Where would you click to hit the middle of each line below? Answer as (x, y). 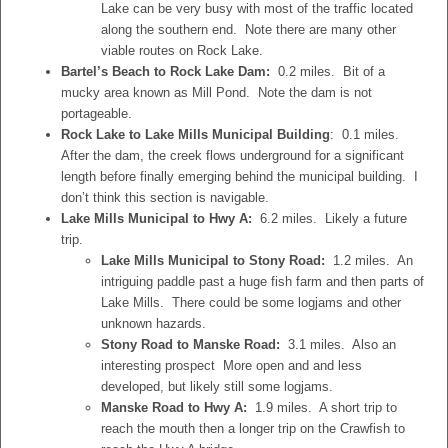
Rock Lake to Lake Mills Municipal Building (195, 134)
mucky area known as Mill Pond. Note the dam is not (216, 92)
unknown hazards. (153, 323)
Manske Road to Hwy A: (174, 407)
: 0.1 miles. (366, 134)
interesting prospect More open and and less (231, 365)
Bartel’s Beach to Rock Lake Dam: (167, 71)
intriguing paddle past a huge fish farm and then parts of (262, 281)
